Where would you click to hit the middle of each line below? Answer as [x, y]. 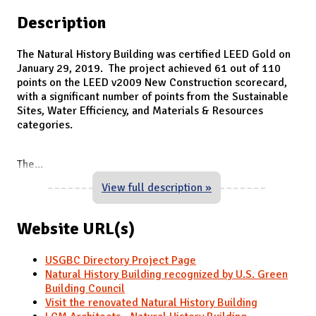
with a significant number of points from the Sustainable [153, 96]
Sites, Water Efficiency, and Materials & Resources [140, 110]
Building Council [85, 288]
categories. [45, 124]
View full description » [157, 187]
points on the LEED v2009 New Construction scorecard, [152, 82]
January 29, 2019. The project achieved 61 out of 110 [149, 68]
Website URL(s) [76, 228]
